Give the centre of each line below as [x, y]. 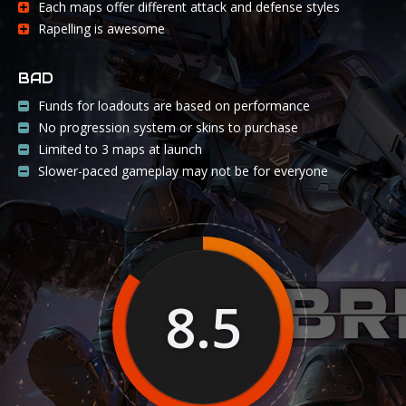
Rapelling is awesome [101, 29]
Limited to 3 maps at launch [120, 150]
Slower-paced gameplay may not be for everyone [183, 171]
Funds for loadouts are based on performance [174, 106]
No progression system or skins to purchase [168, 128]
